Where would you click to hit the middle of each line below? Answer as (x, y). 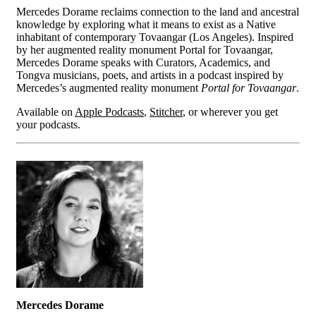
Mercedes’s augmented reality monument (109, 87)
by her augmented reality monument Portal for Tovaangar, (145, 49)
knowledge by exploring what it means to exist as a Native (146, 24)
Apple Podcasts (109, 111)
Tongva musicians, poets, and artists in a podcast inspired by (150, 75)
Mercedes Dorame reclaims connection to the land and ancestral (158, 11)
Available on (45, 111)
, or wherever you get (230, 111)
